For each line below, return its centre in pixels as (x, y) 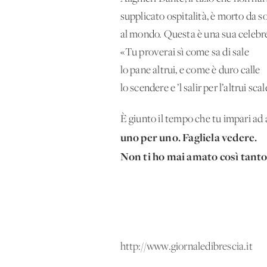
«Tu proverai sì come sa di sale (184, 52)
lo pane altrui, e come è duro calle (190, 70)
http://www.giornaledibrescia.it (186, 247)
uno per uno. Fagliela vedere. (189, 137)
